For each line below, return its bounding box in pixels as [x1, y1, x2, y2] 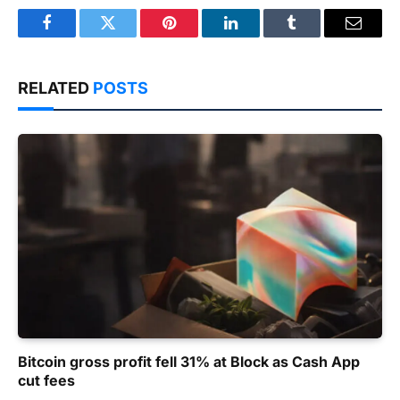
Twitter [106, 28, 154, 45]
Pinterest [168, 28, 225, 45]
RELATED [18, 78, 93, 97]
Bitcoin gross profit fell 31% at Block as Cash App [18, 353, 360, 371]
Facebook [45, 28, 108, 45]
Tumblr [290, 28, 338, 45]
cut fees [18, 371, 75, 390]
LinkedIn [229, 28, 288, 45]
